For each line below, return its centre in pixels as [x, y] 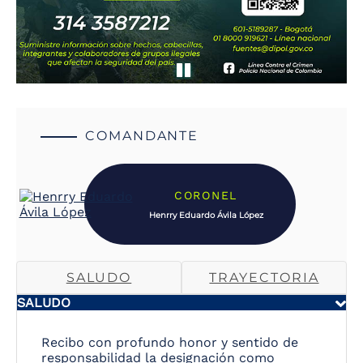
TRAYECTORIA [264, 278]
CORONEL [206, 195]
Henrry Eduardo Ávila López [206, 215]
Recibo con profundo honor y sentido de [170, 343]
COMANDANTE [142, 136]
